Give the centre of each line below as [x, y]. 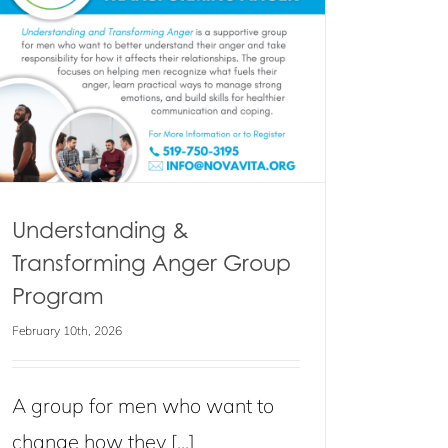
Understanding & [100, 229]
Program [58, 295]
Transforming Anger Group [151, 262]
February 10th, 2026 [67, 330]
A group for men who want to [143, 405]
